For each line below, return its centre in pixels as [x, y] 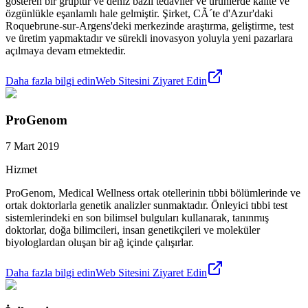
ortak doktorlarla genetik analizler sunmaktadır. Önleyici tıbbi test [146, 206]
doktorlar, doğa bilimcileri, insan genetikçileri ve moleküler [133, 230]
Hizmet [21, 170]
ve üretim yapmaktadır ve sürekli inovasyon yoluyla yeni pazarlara [149, 38]
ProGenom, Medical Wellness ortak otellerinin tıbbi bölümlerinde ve [153, 193]
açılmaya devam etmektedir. [66, 50]
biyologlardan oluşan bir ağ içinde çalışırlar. [100, 243]
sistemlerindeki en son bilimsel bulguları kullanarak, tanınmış [137, 218]
